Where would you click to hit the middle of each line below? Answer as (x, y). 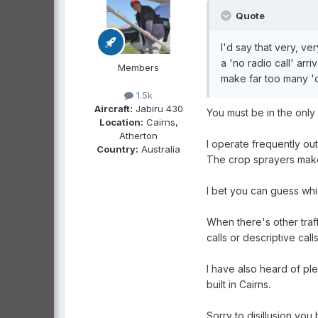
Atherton (138, 135)
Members (138, 67)
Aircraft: (113, 108)
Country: (117, 149)
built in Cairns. (238, 284)
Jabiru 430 (158, 108)
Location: (121, 122)
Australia (159, 149)
